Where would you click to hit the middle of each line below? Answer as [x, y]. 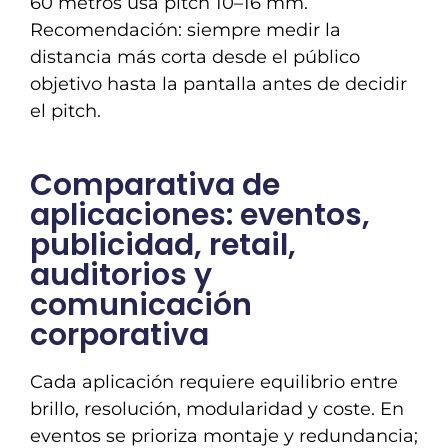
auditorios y [121, 274]
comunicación [141, 304]
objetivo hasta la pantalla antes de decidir [218, 83]
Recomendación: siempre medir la [185, 29]
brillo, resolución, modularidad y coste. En [217, 408]
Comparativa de [155, 184]
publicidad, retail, [163, 244]
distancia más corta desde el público [195, 56]
